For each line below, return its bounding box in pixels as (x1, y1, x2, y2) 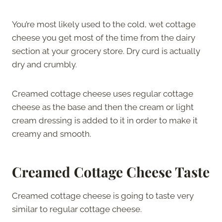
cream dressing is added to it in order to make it (12, 115, 198, 125)
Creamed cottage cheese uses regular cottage (12, 88, 193, 99)
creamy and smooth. (12, 128, 93, 139)
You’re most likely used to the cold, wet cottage (12, 19, 196, 29)
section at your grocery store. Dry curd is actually (12, 46, 200, 56)
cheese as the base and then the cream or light (12, 102, 194, 112)
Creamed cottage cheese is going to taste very (12, 190, 194, 201)
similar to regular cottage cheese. (12, 204, 142, 214)
